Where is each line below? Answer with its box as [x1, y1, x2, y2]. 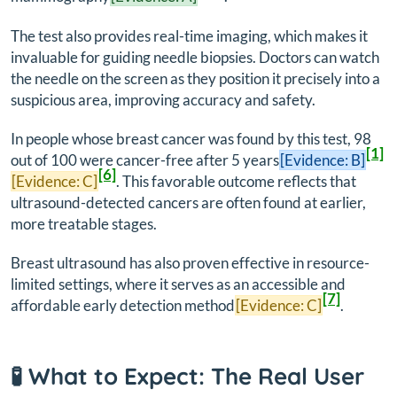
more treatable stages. [11, 214, 157, 233]
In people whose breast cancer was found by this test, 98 [11, 129, 371, 148]
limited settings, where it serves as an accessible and [11, 275, 346, 294]
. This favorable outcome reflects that [116, 172, 356, 191]
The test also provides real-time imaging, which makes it [11, 26, 368, 45]
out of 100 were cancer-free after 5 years [11, 151, 279, 169]
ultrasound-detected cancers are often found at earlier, [11, 193, 366, 212]
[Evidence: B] [280, 151, 365, 169]
